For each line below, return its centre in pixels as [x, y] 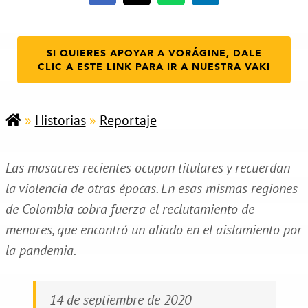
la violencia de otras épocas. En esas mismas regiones [151, 188]
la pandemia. [41, 250]
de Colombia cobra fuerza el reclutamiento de [130, 209]
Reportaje [128, 120]
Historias [60, 120]
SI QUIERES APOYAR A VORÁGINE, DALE [154, 53]
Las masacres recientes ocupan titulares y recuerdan [147, 167]
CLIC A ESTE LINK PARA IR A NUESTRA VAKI [154, 67]
